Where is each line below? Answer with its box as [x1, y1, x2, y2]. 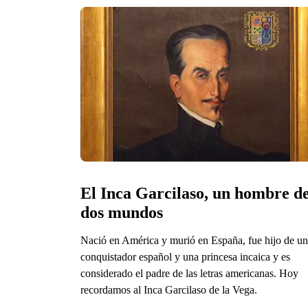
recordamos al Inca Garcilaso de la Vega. [80, 283, 257, 296]
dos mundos [80, 203, 163, 221]
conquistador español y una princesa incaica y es [80, 250, 290, 263]
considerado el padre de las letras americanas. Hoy [80, 267, 298, 279]
